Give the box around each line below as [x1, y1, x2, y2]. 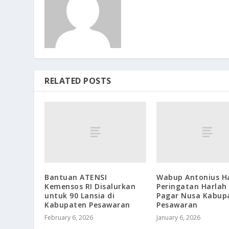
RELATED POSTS [44, 75, 111, 86]
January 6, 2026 [156, 213, 200, 222]
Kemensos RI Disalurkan [44, 181, 136, 191]
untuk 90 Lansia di [44, 190, 115, 200]
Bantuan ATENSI [44, 172, 107, 182]
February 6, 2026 [44, 213, 94, 222]
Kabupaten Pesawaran [44, 199, 130, 210]
